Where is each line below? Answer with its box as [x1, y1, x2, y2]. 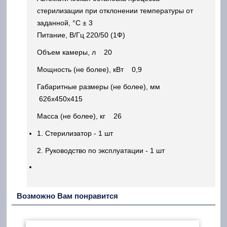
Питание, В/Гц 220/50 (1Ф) [37, 31, 125, 39]
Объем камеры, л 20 [37, 48, 112, 56]
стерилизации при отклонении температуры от [37, 7, 193, 15]
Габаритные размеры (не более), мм [37, 83, 164, 91]
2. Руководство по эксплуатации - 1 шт [37, 146, 165, 155]
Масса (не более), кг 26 [37, 112, 122, 120]
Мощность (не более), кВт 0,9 [37, 65, 142, 73]
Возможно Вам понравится [17, 192, 118, 200]
